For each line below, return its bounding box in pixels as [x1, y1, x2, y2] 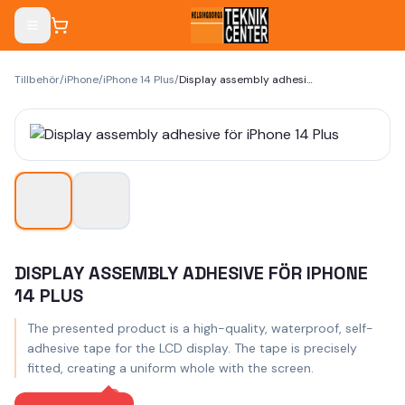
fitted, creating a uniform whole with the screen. [27, 360, 314, 376]
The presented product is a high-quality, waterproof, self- [27, 320, 373, 336]
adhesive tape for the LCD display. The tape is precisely [27, 340, 357, 356]
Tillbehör [14, 72, 60, 87]
